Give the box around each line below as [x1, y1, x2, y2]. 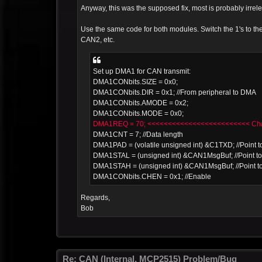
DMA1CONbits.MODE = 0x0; [93, 109, 184, 118]
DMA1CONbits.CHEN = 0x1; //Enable [93, 172, 211, 181]
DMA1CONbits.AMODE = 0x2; [93, 98, 188, 107]
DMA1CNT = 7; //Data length [93, 130, 183, 139]
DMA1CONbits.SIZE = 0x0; [93, 77, 178, 86]
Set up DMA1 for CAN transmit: [93, 67, 191, 75]
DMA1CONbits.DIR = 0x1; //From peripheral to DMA [93, 88, 256, 96]
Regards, [81, 194, 110, 202]
